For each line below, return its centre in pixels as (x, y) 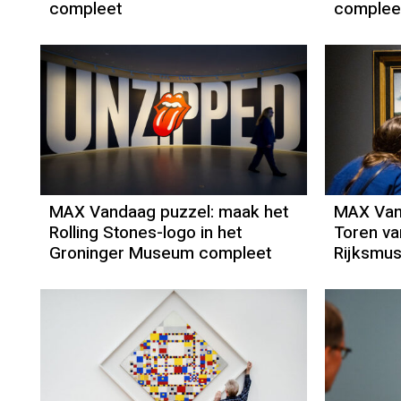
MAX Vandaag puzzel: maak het (169, 213)
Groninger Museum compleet (160, 254)
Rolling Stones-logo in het (145, 233)
